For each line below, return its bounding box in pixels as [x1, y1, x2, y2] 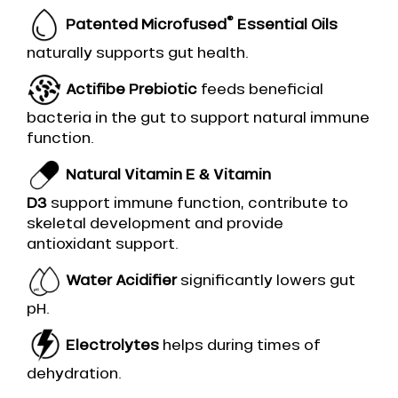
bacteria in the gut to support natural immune [27, 109, 370, 126]
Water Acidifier [66, 271, 180, 288]
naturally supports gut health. [27, 44, 249, 61]
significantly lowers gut [180, 271, 355, 288]
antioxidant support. [27, 235, 179, 252]
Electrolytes [66, 336, 163, 353]
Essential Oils [234, 15, 338, 32]
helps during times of [163, 336, 321, 353]
